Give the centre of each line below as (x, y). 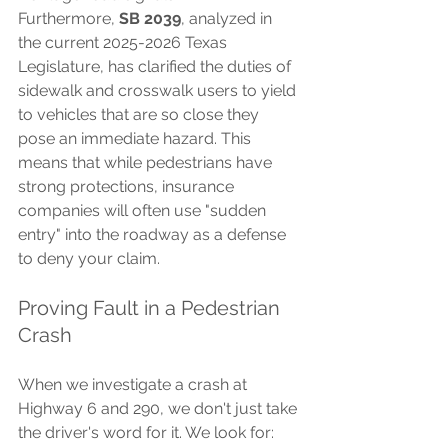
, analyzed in (228, 18)
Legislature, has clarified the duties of (156, 66)
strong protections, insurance (128, 186)
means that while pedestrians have (147, 162)
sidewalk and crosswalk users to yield (159, 90)
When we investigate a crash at (134, 384)
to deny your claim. (89, 258)
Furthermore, (68, 18)
